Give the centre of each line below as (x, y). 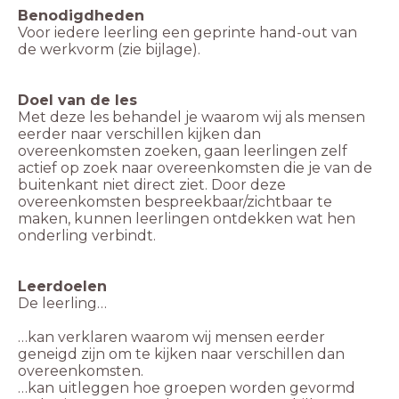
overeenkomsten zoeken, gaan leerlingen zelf (183, 151)
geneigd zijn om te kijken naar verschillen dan (181, 354)
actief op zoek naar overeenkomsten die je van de (195, 168)
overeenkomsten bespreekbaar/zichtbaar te (175, 202)
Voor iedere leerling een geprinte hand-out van (187, 33)
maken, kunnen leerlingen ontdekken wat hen (187, 219)
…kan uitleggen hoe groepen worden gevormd (187, 388)
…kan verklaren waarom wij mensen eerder (171, 338)
